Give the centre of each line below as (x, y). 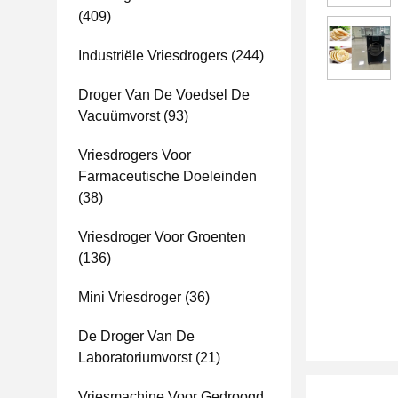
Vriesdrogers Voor (135, 155)
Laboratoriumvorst (135, 358)
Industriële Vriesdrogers (153, 56)
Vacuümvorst (119, 116)
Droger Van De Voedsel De (164, 95)
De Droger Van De (136, 336)
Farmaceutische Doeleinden (167, 176)
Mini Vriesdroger (130, 297)
